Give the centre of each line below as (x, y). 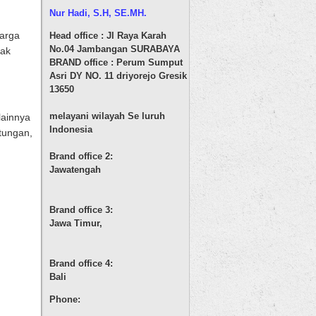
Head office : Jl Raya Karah (108, 35)
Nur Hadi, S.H (79, 13)
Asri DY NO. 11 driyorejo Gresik (118, 75)
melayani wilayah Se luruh (107, 116)
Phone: (65, 299)
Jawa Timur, (75, 223)
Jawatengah (75, 169)
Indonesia (71, 129)
